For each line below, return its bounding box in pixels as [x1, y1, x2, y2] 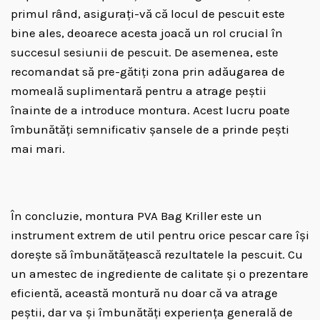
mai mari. [11, 141, 65, 156]
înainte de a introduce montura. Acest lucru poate [11, 103, 290, 117]
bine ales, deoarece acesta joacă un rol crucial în [11, 26, 283, 40]
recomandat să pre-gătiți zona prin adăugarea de [11, 64, 285, 79]
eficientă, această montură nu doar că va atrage [11, 286, 278, 300]
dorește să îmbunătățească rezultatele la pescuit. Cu [11, 247, 303, 261]
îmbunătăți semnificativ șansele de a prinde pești [11, 122, 289, 136]
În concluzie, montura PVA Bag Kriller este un [11, 209, 262, 223]
